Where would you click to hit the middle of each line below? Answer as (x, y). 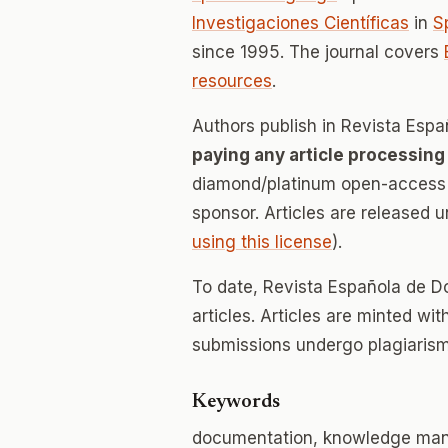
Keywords (236, 402)
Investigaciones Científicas (300, 23)
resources (232, 81)
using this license (262, 242)
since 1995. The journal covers (318, 52)
